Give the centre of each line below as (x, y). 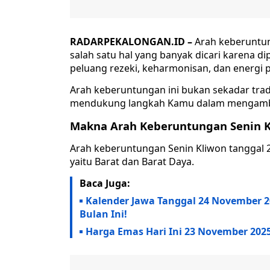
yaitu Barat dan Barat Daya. (132, 162)
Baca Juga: (105, 184)
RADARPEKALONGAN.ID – (132, 42)
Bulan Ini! (103, 214)
